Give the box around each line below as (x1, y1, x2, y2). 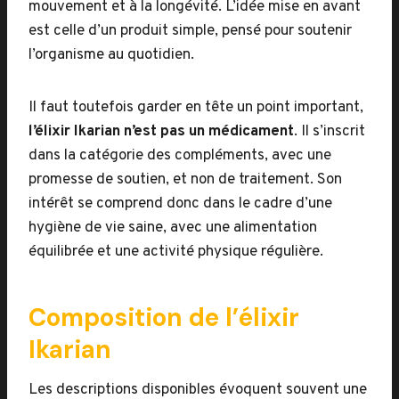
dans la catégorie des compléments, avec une (28, 146, 331, 166)
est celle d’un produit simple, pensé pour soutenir (28, 21, 352, 41)
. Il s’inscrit (294, 122, 365, 142)
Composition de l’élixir (28, 301, 299, 334)
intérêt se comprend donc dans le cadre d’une (28, 194, 332, 214)
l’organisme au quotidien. (28, 45, 194, 65)
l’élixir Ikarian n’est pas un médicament (28, 122, 294, 142)
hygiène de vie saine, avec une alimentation (28, 218, 317, 238)
